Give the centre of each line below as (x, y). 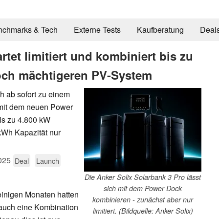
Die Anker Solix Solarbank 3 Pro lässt (143, 177)
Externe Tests (97, 30)
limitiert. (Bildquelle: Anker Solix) (143, 210)
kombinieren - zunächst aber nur (143, 199)
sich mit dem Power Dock (143, 188)
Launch (48, 160)
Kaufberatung (160, 30)
